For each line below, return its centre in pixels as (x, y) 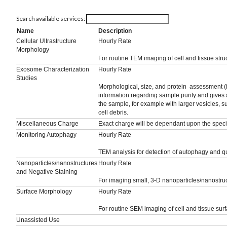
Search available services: (51, 19)
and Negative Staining (47, 172)
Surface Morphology (44, 192)
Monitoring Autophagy (46, 135)
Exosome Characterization (53, 70)
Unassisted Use (38, 220)
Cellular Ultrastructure (46, 41)
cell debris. (113, 113)
